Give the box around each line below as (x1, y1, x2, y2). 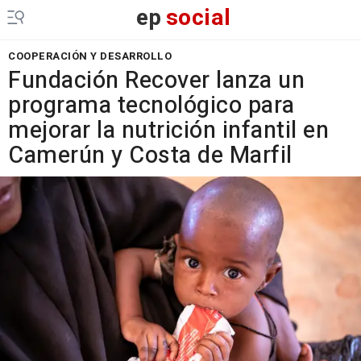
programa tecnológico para (8, 89, 295, 122)
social (165, 2, 231, 35)
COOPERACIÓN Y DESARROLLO (8, 48, 172, 64)
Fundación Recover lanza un (8, 64, 305, 98)
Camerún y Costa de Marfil (8, 139, 293, 172)
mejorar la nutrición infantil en (8, 114, 329, 147)
